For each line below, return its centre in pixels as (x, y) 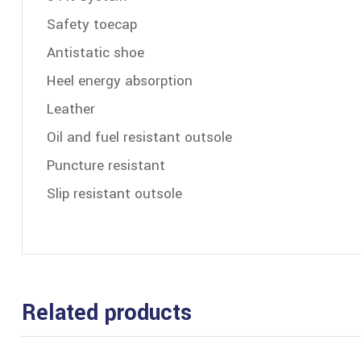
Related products (107, 313)
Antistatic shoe (95, 52)
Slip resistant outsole (114, 193)
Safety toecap (92, 24)
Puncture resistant (106, 165)
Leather (71, 109)
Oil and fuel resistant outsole (139, 137)
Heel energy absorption (120, 81)
